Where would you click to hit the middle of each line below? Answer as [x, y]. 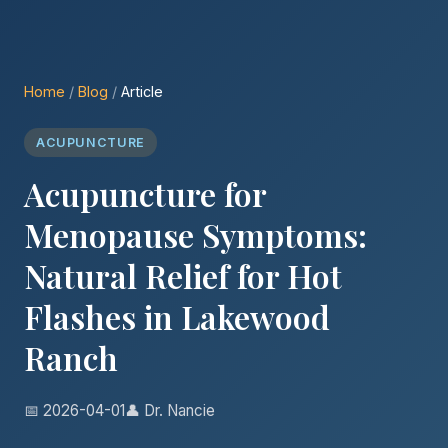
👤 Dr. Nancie [170, 410]
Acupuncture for [145, 193]
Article [142, 91]
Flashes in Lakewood [177, 316]
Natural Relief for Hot [183, 275]
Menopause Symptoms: [195, 234]
